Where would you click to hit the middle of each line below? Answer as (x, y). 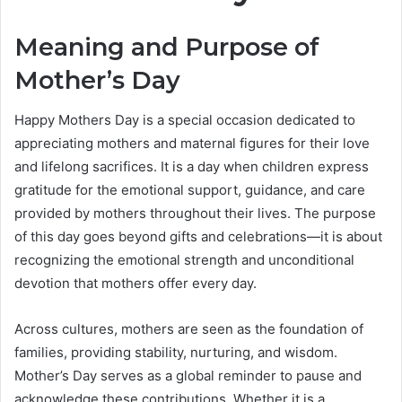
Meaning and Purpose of (167, 47)
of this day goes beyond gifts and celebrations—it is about (198, 237)
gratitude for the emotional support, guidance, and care (190, 190)
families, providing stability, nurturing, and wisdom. (176, 353)
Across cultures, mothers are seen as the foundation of (189, 329)
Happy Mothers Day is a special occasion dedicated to (185, 120)
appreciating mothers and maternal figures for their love (192, 144)
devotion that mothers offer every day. (135, 284)
